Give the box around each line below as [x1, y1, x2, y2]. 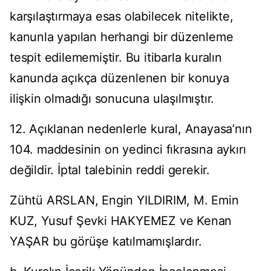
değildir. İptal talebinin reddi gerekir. [10, 163, 210, 178]
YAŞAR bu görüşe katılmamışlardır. [10, 234, 202, 249]
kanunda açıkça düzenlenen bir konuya [10, 71, 229, 86]
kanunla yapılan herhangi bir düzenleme [10, 30, 233, 45]
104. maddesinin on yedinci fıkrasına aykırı [10, 142, 246, 157]
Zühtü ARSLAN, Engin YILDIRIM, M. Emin [10, 193, 239, 208]
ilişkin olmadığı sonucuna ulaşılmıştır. [10, 91, 215, 106]
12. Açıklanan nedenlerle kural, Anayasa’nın [10, 122, 252, 137]
